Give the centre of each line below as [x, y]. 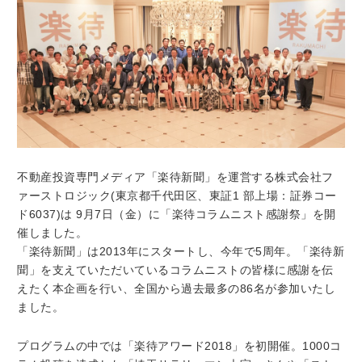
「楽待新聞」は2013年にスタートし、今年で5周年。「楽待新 [181, 252]
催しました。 [53, 233]
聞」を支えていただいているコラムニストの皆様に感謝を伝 [175, 270]
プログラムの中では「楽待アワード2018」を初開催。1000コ [179, 346]
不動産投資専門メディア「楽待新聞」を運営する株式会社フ [175, 177]
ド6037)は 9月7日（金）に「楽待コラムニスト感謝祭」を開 [177, 215]
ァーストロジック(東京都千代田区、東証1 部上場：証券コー [177, 196]
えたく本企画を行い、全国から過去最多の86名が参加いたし [177, 289]
